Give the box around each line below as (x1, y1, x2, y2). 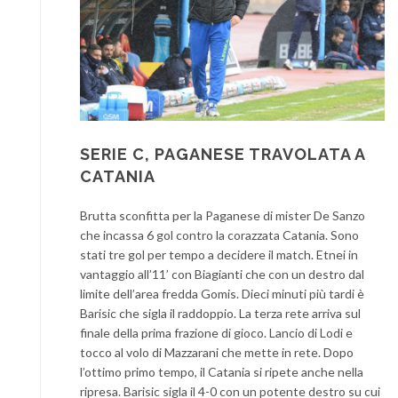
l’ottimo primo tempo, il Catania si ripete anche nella (80, 364, 363, 380)
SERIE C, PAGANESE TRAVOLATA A (80, 145, 365, 164)
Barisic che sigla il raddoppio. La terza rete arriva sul (80, 306, 361, 322)
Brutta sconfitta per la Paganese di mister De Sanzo (80, 208, 365, 224)
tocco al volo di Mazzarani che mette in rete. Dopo (80, 345, 354, 361)
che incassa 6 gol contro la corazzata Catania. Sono (80, 227, 359, 243)
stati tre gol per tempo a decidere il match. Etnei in (80, 247, 358, 263)
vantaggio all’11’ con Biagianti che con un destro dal (80, 267, 364, 283)
